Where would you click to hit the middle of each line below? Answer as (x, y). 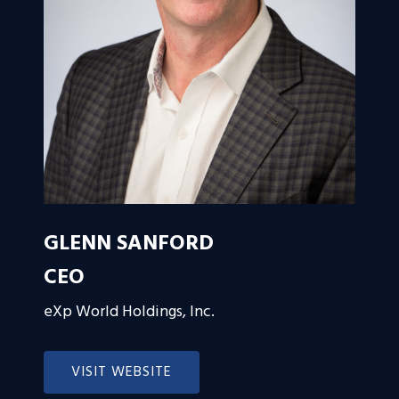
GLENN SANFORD (129, 244)
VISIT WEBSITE (122, 373)
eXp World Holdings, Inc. (129, 313)
